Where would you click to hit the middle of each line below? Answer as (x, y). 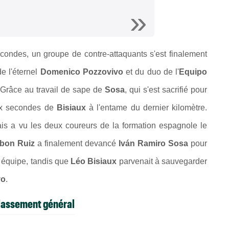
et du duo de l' (151, 72)
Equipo (193, 72)
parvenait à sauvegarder (162, 162)
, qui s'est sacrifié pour (166, 90)
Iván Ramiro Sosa (153, 144)
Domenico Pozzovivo (82, 72)
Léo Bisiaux (94, 162)
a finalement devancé (77, 144)
